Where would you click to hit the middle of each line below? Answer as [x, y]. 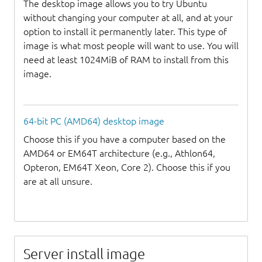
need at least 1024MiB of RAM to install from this [126, 59]
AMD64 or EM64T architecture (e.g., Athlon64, [119, 153]
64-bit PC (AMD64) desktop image [94, 121]
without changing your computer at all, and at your [128, 17]
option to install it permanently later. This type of [125, 31]
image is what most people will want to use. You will [131, 45]
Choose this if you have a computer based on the [125, 139]
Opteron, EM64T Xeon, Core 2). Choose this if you [127, 167]
